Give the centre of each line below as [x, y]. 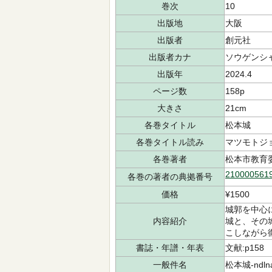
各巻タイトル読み [170, 142]
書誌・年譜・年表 [170, 248]
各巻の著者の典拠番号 [170, 177]
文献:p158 [245, 248]
